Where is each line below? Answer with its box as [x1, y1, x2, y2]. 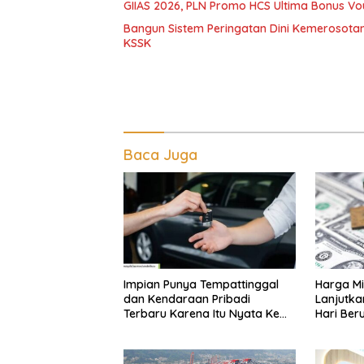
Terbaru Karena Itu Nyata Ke [123, 306, 279, 322]
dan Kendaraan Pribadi [123, 292, 250, 307]
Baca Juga [123, 145, 197, 164]
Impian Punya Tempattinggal [123, 277, 279, 292]
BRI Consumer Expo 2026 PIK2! [123, 321, 288, 336]
